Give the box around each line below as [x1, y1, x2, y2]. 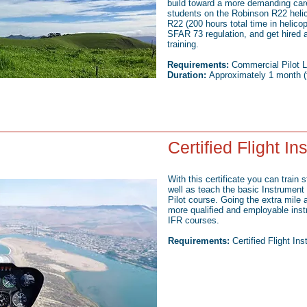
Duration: [167, 70, 206, 80]
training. [167, 39, 199, 49]
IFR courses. [168, 215, 219, 225]
